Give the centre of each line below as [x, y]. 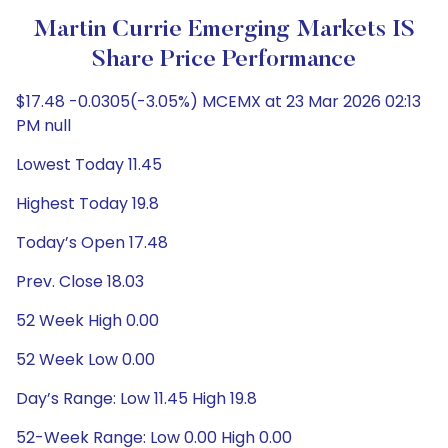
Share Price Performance [224, 60]
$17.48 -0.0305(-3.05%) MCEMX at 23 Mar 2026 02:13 [218, 101]
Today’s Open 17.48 [92, 242]
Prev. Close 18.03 [80, 281]
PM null [43, 125]
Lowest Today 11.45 [89, 164]
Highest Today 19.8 [87, 203]
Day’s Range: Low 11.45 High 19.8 [136, 398]
